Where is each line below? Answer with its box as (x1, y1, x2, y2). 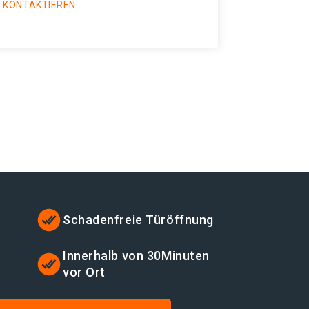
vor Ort (63, 265, 106, 279)
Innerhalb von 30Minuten (63, 248, 210, 263)
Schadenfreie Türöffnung (63, 212, 214, 227)
